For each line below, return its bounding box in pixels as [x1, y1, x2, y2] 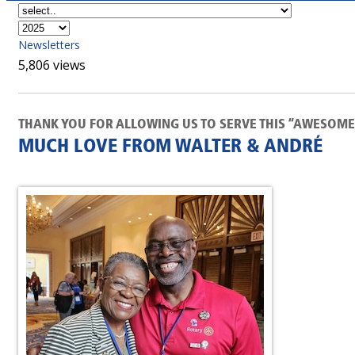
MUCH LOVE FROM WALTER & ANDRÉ [18, 138, 323, 157]
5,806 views [18, 56, 86, 74]
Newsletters [18, 37, 80, 52]
